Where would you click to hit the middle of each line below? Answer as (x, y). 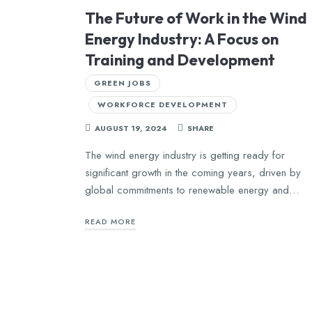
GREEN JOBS (123, 83)
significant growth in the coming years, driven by (193, 172)
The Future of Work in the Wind (196, 18)
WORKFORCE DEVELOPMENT (163, 104)
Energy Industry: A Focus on (182, 39)
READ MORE (111, 222)
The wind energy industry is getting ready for (185, 155)
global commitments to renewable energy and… (192, 190)
